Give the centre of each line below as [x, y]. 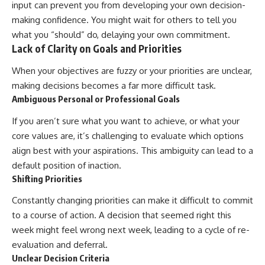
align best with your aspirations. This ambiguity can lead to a [132, 150]
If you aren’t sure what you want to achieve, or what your [126, 121]
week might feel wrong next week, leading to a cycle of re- [131, 230]
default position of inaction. [67, 165]
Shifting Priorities [47, 178]
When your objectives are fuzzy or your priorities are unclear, [132, 71]
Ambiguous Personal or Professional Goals [96, 99]
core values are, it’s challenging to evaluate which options [128, 135]
